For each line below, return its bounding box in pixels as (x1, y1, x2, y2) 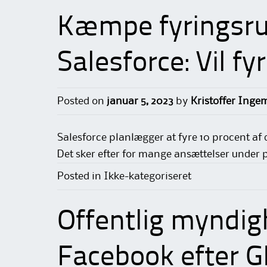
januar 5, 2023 (107, 96, 173, 106)
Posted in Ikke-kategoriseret (57, 171, 191, 181)
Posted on (57, 96, 107, 106)
